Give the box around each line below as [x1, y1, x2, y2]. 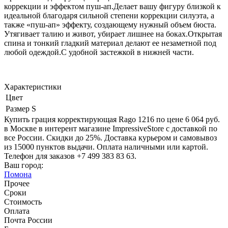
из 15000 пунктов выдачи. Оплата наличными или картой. [4, 142, 208, 152]
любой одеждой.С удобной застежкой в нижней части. [4, 48, 194, 57]
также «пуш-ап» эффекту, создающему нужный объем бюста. [4, 20, 216, 30]
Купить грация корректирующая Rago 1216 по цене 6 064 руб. [4, 115, 220, 124]
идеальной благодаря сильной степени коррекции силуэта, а [4, 11, 214, 20]
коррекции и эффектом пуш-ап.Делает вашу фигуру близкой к [4, 2, 221, 11]
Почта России [4, 216, 52, 225]
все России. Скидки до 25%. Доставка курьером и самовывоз [4, 133, 217, 142]
